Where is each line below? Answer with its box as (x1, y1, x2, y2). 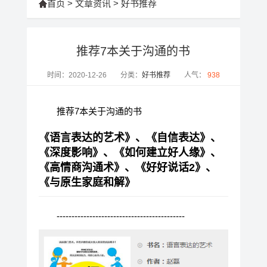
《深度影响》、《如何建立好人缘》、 (38, 146, 221, 159)
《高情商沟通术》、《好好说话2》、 (38, 161, 216, 173)
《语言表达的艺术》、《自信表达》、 (38, 131, 221, 144)
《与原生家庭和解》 (38, 176, 135, 188)
